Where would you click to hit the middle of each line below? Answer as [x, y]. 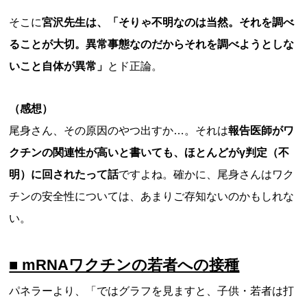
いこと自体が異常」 [59, 66]
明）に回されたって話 [64, 174]
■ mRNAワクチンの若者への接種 [124, 265]
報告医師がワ [261, 131]
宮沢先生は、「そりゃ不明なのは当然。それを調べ [168, 22]
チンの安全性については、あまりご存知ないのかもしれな [152, 196]
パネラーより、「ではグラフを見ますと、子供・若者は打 [152, 291]
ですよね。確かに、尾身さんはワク [207, 174]
